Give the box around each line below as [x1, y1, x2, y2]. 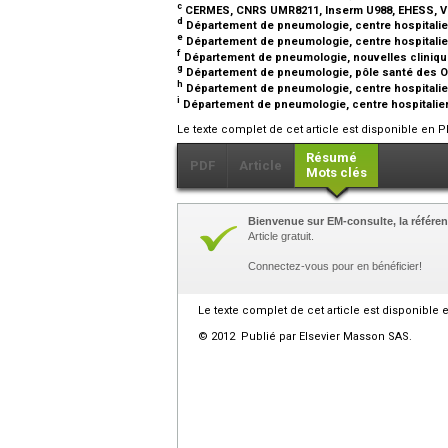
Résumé [306, 150, 357, 166]
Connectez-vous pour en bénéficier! [248, 260, 422, 273]
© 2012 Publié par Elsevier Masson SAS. [198, 330, 412, 344]
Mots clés [306, 165, 367, 181]
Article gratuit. [248, 230, 314, 243]
